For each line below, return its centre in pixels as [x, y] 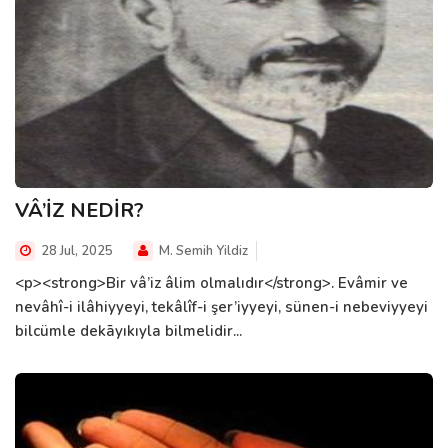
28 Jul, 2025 [75, 250]
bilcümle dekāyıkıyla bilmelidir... [128, 330]
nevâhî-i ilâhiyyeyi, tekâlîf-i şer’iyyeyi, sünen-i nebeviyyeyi [221, 306]
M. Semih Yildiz [202, 250]
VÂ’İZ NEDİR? [79, 210]
